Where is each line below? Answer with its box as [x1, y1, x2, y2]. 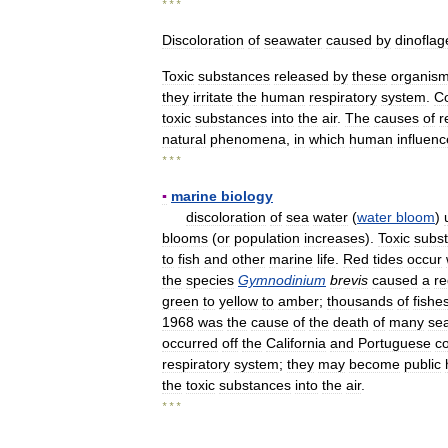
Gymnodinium [238, 272, 326, 288]
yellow [219, 293, 258, 309]
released [274, 68, 329, 84]
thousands [327, 293, 393, 309]
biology [221, 188, 273, 204]
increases [304, 230, 365, 246]
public [404, 356, 441, 372]
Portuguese [358, 335, 431, 351]
